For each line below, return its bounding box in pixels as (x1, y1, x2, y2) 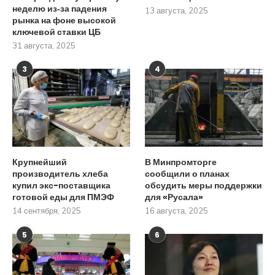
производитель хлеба (12, 168, 108, 180)
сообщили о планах (145, 168, 230, 180)
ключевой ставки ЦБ (12, 25, 101, 38)
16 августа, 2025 (145, 206, 209, 216)
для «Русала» (145, 191, 204, 204)
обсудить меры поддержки (145, 179, 263, 192)
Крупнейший (12, 156, 67, 169)
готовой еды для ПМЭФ (12, 191, 114, 204)
